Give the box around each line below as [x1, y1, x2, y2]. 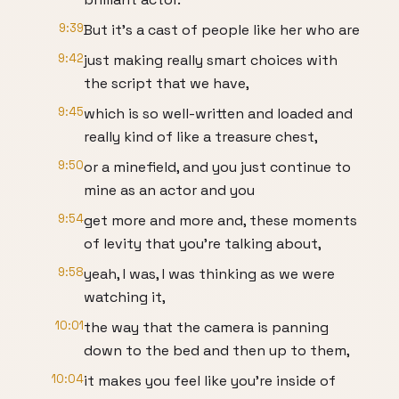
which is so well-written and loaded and [84, 104, 353, 123]
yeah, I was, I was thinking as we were [84, 265, 335, 283]
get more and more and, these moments [84, 211, 357, 230]
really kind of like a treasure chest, [84, 127, 318, 146]
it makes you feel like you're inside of [84, 371, 336, 390]
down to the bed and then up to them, [84, 341, 350, 360]
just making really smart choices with [84, 51, 338, 69]
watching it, [84, 288, 166, 306]
